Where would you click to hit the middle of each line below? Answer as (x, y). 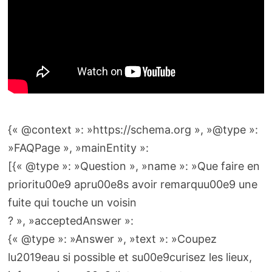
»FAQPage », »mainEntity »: (78, 148)
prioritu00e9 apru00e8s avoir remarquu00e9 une (132, 184)
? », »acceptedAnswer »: (70, 220)
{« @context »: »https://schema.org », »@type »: (134, 129)
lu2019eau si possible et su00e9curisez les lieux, (130, 257)
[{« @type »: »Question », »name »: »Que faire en (134, 166)
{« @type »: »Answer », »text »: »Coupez (112, 239)
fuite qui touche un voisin (72, 202)
